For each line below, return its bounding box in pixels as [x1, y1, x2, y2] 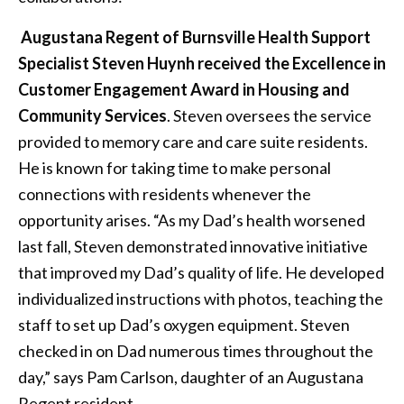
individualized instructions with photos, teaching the [18, 289, 383, 309]
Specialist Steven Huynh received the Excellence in [18, 53, 386, 74]
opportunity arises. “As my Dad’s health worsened [18, 210, 365, 231]
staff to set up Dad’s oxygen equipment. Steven [18, 315, 350, 335]
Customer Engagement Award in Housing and [18, 79, 350, 100]
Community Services [18, 106, 167, 126]
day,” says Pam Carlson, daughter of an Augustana [18, 367, 363, 388]
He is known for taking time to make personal [18, 158, 331, 179]
